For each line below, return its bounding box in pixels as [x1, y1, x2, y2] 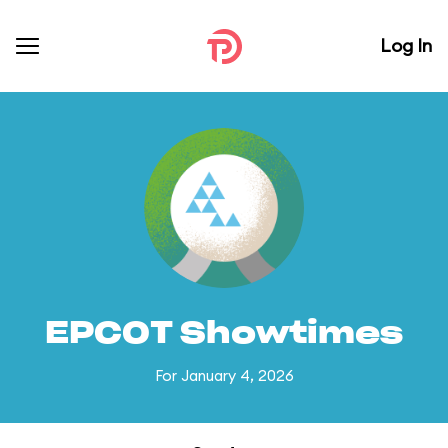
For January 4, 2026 [154, 366, 294, 385]
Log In [380, 34, 432, 57]
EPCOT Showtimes [45, 319, 403, 349]
